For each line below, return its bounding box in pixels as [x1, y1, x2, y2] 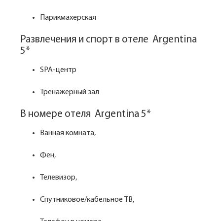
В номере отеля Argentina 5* [20, 109, 151, 119]
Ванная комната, [40, 129, 96, 137]
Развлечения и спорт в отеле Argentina [20, 35, 197, 45]
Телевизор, [40, 174, 78, 182]
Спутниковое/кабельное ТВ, [40, 196, 136, 204]
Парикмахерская [40, 14, 96, 22]
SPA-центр [40, 66, 76, 74]
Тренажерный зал [40, 88, 99, 96]
